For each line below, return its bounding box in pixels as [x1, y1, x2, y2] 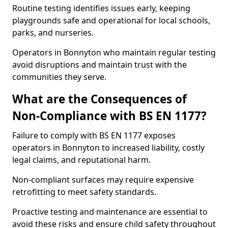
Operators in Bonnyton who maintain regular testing [12, 47, 216, 58]
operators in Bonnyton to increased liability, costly [12, 142, 205, 153]
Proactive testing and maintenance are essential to [12, 206, 208, 217]
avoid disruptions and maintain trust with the [12, 59, 187, 70]
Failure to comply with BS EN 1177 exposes [12, 130, 176, 141]
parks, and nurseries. [12, 27, 94, 38]
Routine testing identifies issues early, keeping [12, 3, 190, 14]
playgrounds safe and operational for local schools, [12, 15, 210, 26]
